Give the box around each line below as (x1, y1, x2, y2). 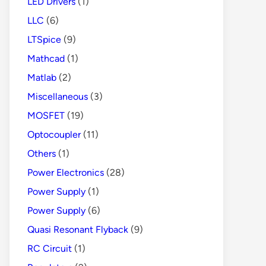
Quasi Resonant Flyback (27, 223, 128, 235)
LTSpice (27, 33, 61, 45)
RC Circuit (27, 242, 72, 254)
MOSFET (27, 109, 65, 121)
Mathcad (27, 52, 65, 64)
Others (27, 147, 56, 159)
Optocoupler (27, 128, 81, 140)
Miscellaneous (27, 90, 88, 102)
